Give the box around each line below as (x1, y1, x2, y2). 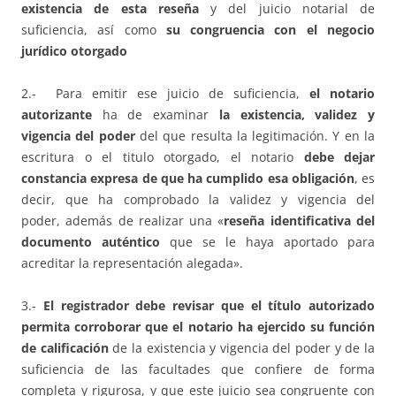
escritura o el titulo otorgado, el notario (21, 148, 304, 166)
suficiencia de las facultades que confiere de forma (21, 361, 375, 378)
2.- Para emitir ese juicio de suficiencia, (21, 85, 309, 103)
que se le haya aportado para (160, 233, 375, 251)
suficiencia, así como (21, 21, 166, 39)
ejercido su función (256, 318, 375, 336)
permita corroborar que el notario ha (21, 318, 257, 336)
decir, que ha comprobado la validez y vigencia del (21, 191, 375, 209)
